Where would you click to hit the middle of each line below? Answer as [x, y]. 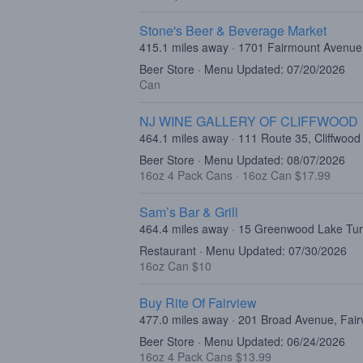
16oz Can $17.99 [286, 175]
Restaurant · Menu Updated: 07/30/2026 [243, 250]
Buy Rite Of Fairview [198, 303]
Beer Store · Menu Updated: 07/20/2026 [242, 69]
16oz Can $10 [175, 266]
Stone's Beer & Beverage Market [233, 30]
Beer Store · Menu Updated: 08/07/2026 [242, 160]
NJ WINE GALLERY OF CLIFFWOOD [249, 121]
